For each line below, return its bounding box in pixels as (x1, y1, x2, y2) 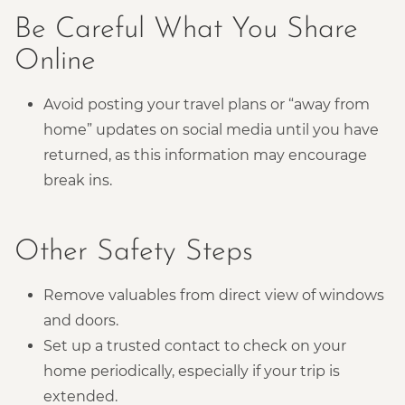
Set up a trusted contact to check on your (43, 336, 346, 354)
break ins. (43, 171, 112, 189)
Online (14, 46, 96, 76)
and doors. (43, 311, 118, 329)
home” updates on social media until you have (43, 120, 379, 138)
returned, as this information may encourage (43, 146, 367, 164)
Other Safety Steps (14, 237, 253, 267)
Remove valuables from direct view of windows (43, 286, 384, 304)
